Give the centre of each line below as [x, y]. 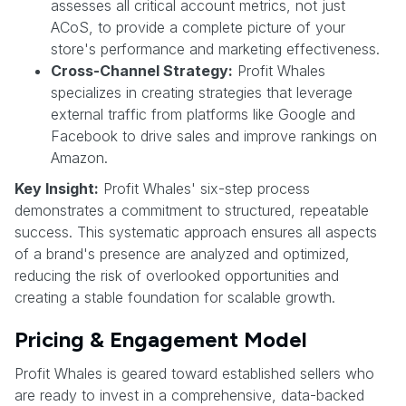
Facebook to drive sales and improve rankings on [214, 135]
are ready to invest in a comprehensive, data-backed [189, 395]
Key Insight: [57, 188]
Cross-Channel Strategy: [142, 70]
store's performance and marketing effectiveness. [215, 48]
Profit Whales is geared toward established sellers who [194, 373]
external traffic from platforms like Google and [203, 114]
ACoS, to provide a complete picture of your [198, 27]
